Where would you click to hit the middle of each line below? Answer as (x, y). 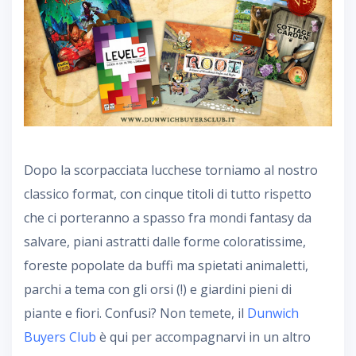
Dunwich (273, 313)
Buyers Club (60, 337)
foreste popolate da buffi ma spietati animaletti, (166, 265)
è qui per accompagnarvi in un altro (203, 337)
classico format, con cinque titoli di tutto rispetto (168, 193)
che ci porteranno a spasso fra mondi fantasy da (168, 217)
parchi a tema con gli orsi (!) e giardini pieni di (158, 289)
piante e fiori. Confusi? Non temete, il (135, 313)
